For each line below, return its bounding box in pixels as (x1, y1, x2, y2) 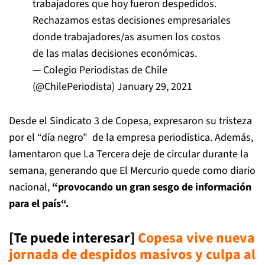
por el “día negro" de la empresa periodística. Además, (9, 130, 253, 145)
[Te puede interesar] (9, 228, 138, 248)
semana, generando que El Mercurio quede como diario (9, 163, 256, 178)
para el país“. (9, 196, 69, 211)
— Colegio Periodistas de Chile (33, 63, 167, 77)
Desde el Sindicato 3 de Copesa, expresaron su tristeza (9, 114, 252, 128)
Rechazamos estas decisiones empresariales (33, 13, 231, 28)
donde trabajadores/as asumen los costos (33, 30, 221, 44)
